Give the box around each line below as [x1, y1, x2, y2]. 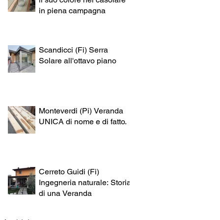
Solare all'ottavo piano [39, 55, 116, 65]
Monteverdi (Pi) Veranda [39, 106, 123, 115]
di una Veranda [39, 188, 92, 198]
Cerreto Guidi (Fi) [39, 166, 99, 176]
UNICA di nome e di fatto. [39, 116, 127, 126]
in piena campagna [39, 5, 106, 15]
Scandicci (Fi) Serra [39, 45, 108, 55]
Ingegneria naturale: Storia [39, 177, 131, 187]
